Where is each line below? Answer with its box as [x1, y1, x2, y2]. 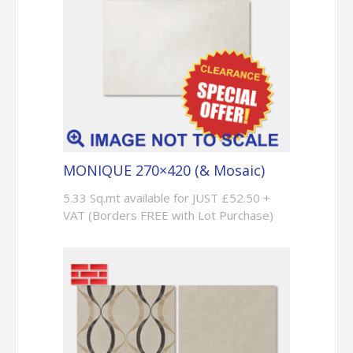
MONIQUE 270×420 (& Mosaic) [62, 160, 265, 180]
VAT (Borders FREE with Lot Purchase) [62, 206, 273, 223]
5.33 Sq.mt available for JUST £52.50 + [62, 189, 270, 206]
